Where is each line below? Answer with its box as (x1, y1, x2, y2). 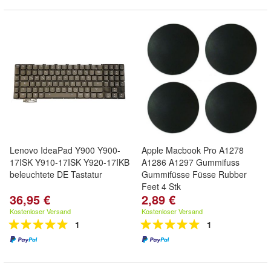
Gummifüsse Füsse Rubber (142, 168, 247, 180)
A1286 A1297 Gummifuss (142, 156, 240, 168)
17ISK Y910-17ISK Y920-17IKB (10, 156, 129, 168)
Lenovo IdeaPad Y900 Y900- (10, 144, 120, 156)
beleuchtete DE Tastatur (10, 168, 102, 180)
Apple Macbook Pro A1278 (142, 144, 244, 156)
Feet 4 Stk (142, 180, 181, 192)
